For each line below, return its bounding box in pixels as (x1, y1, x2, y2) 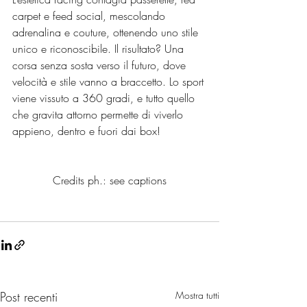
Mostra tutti (175, 288, 219, 302)
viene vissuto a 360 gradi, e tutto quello (12, 90, 198, 106)
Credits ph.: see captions (53, 173, 167, 188)
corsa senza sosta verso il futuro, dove (12, 58, 189, 73)
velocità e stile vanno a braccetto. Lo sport (12, 74, 207, 90)
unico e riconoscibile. (12, 41, 111, 57)
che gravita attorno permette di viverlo (12, 107, 186, 123)
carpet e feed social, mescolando (12, 8, 169, 24)
